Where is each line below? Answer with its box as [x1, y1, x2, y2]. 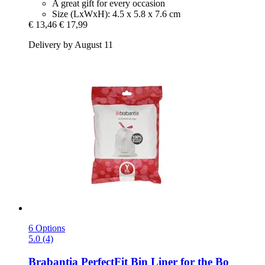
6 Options [28, 223, 65, 234]
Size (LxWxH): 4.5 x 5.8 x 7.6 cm [52, 9, 180, 20]
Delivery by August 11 [28, 40, 113, 50]
